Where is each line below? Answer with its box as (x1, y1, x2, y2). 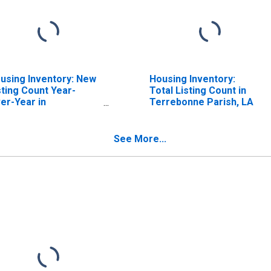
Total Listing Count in (149, 84, 246, 96)
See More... (114, 132, 166, 145)
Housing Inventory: (149, 73, 235, 85)
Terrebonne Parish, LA (149, 96, 253, 108)
